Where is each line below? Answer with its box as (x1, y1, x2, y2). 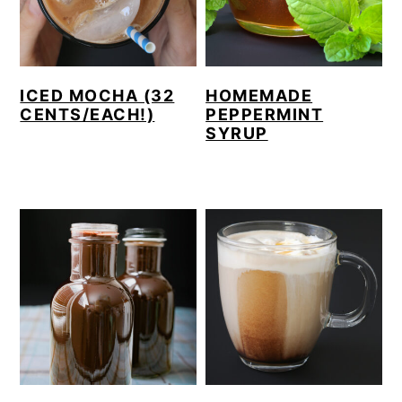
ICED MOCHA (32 (20, 85, 175, 105)
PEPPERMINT (205, 104, 324, 124)
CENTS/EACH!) (20, 104, 155, 124)
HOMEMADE (205, 85, 313, 105)
